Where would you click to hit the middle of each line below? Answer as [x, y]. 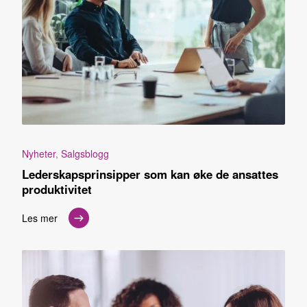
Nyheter [39, 154]
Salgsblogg [85, 154]
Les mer [40, 218]
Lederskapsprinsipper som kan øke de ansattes [150, 174]
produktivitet [57, 189]
